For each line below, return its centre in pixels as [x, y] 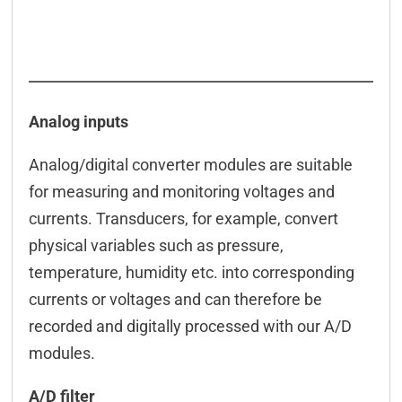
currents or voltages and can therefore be [175, 299]
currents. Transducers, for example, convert [183, 218]
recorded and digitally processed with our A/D [190, 326]
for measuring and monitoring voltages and [181, 191]
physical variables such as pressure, [156, 245]
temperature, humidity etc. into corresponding [191, 272]
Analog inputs [78, 121]
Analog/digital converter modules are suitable [190, 164]
